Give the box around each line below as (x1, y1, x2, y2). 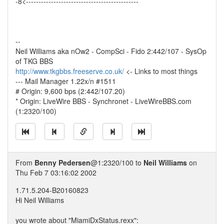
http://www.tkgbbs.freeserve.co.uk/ (15, 66, 124, 76)
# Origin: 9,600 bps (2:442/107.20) (15, 86, 125, 96)
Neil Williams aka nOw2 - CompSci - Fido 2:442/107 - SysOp (15, 46, 206, 56)
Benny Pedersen (34, 157, 90, 167)
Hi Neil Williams (15, 195, 64, 205)
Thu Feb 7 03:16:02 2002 (15, 167, 96, 177)
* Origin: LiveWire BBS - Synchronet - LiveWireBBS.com (15, 96, 191, 106)
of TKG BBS (15, 56, 53, 66)
